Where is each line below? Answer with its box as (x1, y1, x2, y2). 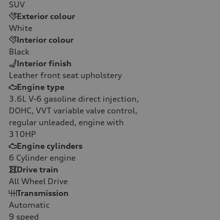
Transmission (17, 188, 69, 198)
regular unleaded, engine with (9, 117, 124, 127)
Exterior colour (17, 11, 75, 21)
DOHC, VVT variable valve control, (9, 105, 137, 115)
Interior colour (17, 34, 74, 45)
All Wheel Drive (9, 176, 68, 186)
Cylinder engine (14, 152, 76, 163)
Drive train (17, 164, 58, 174)
